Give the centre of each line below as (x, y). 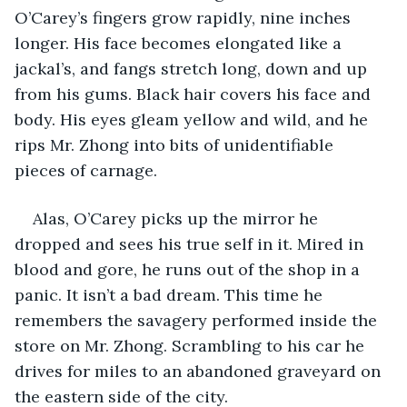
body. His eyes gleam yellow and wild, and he (194, 119)
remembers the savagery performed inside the (198, 320)
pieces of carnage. (86, 170)
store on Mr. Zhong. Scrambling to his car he (192, 345)
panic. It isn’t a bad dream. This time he (171, 294)
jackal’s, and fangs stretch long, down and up (193, 68)
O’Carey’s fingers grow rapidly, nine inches (185, 17)
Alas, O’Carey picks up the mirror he (178, 218)
